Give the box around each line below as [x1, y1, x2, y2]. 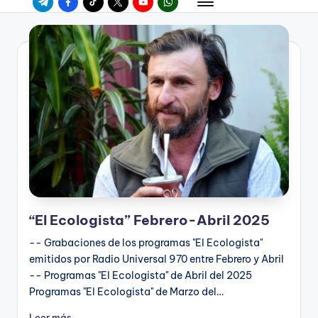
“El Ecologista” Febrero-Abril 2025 [29, 212, 270, 229]
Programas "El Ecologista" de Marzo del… [29, 285, 224, 299]
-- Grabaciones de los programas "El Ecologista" [29, 236, 263, 250]
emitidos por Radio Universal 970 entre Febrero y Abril [29, 253, 284, 266]
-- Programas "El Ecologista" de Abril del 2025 [29, 269, 252, 283]
